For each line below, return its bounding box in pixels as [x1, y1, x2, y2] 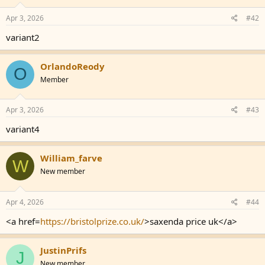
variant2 [6, 31, 40, 43]
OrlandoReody [40, 60, 105, 72]
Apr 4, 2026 [6, 196, 44, 207]
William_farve [40, 152, 102, 164]
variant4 [6, 123, 40, 135]
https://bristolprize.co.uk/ [40, 215, 144, 227]
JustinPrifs [40, 244, 86, 256]
